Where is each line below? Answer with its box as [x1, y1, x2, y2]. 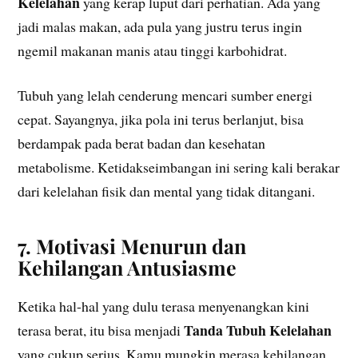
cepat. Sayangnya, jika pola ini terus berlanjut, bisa [18, 109, 304, 129]
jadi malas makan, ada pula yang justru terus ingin [18, 16, 303, 36]
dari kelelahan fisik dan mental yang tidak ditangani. [18, 181, 316, 201]
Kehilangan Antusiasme [18, 254, 237, 281]
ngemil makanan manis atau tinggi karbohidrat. [18, 40, 288, 60]
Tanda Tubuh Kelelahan [184, 320, 332, 341]
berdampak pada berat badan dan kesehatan [18, 133, 266, 153]
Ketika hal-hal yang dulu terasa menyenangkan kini [18, 296, 310, 316]
